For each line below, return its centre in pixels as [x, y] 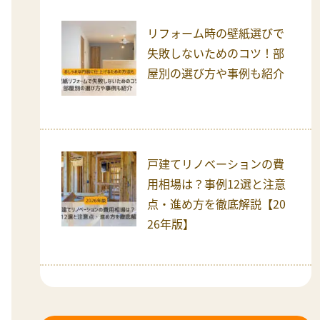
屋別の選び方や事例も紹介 [216, 72]
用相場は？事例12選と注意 [216, 183]
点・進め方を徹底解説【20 [216, 203]
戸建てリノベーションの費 [216, 163]
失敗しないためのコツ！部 [216, 52]
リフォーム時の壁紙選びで [216, 32]
